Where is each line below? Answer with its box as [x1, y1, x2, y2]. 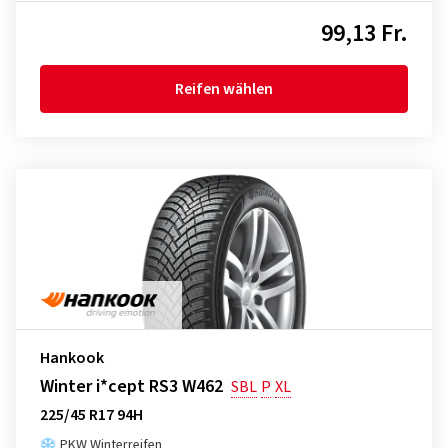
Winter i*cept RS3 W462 [40, 374, 223, 399]
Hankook [40, 347, 104, 369]
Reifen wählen [175, 78, 273, 100]
